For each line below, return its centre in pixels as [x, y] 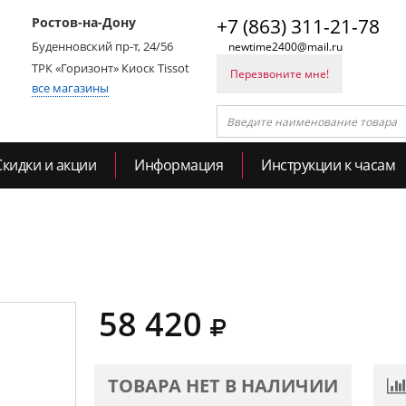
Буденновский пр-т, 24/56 [102, 46]
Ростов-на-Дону [84, 22]
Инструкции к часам [328, 165]
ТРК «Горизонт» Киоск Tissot [111, 68]
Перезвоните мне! [280, 74]
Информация [179, 165]
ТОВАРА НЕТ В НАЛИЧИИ [223, 386]
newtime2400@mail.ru [285, 47]
